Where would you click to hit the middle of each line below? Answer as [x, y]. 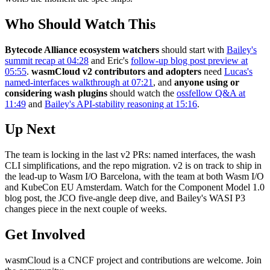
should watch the [142, 93]
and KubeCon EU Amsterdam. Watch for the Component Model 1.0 [135, 187]
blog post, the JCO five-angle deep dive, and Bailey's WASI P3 [125, 198]
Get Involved [45, 235]
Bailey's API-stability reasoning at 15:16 [121, 104]
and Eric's [110, 60]
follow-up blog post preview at [189, 60]
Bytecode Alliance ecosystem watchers [82, 49]
